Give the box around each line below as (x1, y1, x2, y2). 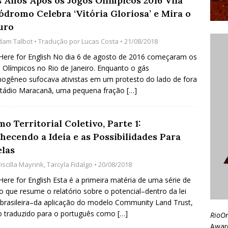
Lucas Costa (81, 37, 119, 46)
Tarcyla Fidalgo (47, 160, 93, 169)
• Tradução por (33, 37, 81, 46)
